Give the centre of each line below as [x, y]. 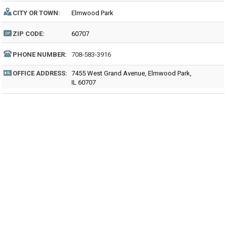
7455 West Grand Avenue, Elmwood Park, [131, 73]
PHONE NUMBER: [40, 54]
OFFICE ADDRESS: [40, 73]
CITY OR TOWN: [36, 13]
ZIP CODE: [29, 34]
